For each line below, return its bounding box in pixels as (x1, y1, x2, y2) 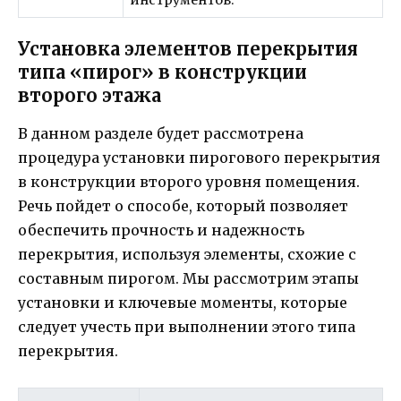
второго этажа (18, 83, 161, 107)
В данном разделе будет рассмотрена (18, 124, 303, 142)
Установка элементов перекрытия (18, 37, 358, 60)
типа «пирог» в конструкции (18, 60, 307, 83)
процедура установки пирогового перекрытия (18, 148, 380, 166)
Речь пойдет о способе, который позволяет (18, 196, 348, 215)
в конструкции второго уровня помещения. (18, 172, 360, 191)
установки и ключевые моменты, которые (18, 293, 347, 311)
